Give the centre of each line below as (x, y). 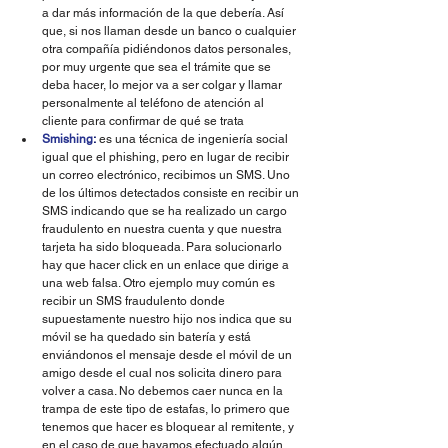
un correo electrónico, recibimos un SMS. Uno (167, 175)
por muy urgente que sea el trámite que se (158, 67)
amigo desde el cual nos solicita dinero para (163, 373)
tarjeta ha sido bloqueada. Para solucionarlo (163, 247)
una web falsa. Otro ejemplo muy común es (160, 283)
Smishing (67, 139)
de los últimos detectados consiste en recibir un (172, 193)
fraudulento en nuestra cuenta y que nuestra (163, 229)
